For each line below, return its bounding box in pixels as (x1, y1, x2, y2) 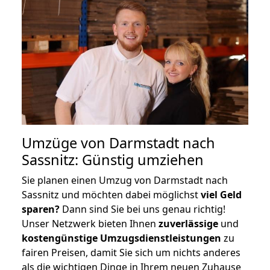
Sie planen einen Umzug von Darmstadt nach (22, 173, 228, 187)
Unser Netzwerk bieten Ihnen (22, 216, 159, 230)
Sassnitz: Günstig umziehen (22, 149, 204, 169)
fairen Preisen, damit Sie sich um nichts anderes (22, 245, 240, 259)
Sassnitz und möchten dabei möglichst (22, 187, 201, 201)
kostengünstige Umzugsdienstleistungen (22, 231, 221, 245)
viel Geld (201, 187, 242, 201)
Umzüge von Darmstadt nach (22, 133, 215, 152)
